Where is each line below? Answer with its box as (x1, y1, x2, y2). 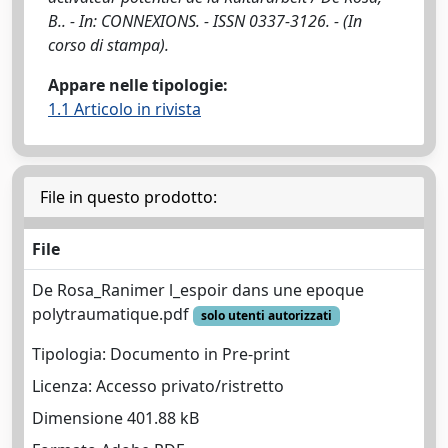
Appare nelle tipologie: (48, 73, 228, 96)
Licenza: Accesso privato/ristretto (32, 375, 284, 398)
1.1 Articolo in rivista (48, 97, 201, 120)
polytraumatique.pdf (32, 302, 193, 325)
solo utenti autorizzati (200, 306, 332, 324)
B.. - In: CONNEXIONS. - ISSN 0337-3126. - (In (48, 9, 362, 32)
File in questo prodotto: (40, 185, 217, 208)
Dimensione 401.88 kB (32, 407, 199, 430)
